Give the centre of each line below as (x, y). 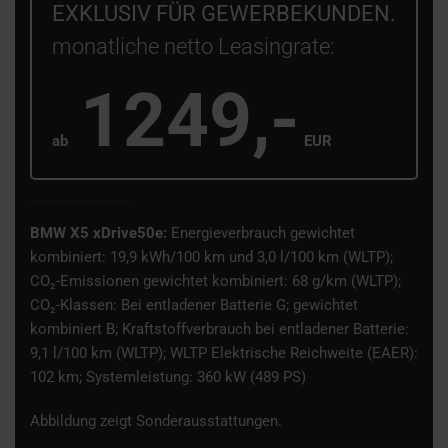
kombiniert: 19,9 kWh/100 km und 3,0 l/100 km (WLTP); (211, 257)
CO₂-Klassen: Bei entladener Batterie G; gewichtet (194, 305)
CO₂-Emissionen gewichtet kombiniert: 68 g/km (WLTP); (215, 281)
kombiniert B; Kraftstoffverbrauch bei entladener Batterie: (219, 329)
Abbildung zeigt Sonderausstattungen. (156, 421)
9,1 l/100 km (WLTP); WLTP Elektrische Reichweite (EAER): (224, 353)
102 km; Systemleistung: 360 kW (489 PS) (168, 377)
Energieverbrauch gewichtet (261, 233)
